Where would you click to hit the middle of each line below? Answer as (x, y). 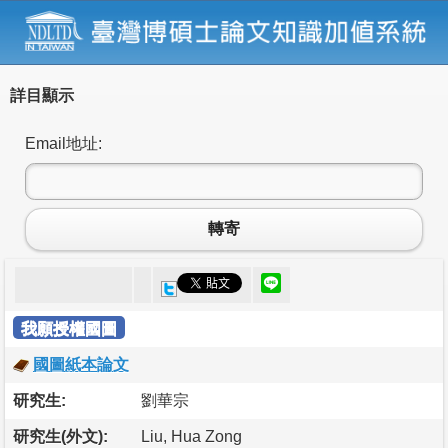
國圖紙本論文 (81, 364)
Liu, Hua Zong (191, 436)
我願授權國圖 (69, 328)
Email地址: (63, 143)
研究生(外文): (60, 436)
